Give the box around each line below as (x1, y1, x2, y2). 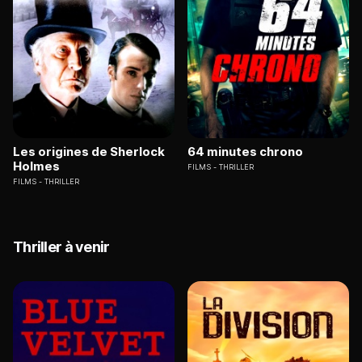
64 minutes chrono (187, 144, 303, 160)
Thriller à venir (13, 238, 110, 256)
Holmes (13, 158, 60, 175)
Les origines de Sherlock (13, 144, 165, 160)
